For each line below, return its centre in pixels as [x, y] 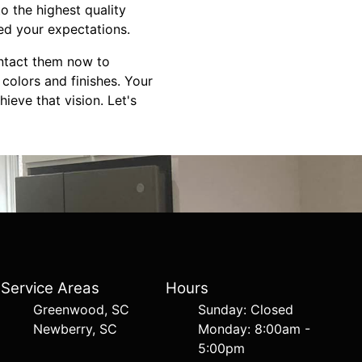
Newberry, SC [76, 329]
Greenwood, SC [82, 309]
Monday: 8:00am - [254, 329]
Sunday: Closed [245, 309]
